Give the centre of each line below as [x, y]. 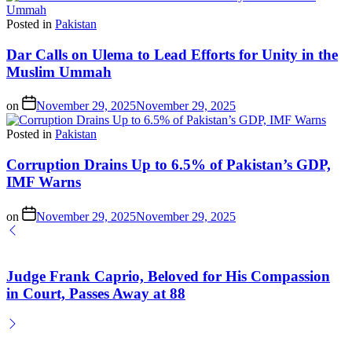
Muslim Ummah [59, 71]
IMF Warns [44, 181]
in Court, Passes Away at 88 [96, 294]
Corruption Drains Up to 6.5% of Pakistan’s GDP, [169, 164]
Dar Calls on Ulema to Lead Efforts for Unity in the [172, 54]
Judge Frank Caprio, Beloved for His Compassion [168, 277]
